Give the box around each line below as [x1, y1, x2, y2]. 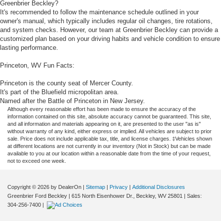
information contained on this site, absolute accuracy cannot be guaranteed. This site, [7, 113, 211, 120]
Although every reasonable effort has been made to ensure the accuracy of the [7, 106, 196, 112]
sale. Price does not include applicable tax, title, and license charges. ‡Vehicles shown [7, 136, 212, 142]
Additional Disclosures [132, 184, 185, 190]
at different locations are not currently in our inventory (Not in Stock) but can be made [7, 143, 211, 149]
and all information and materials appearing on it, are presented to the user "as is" [7, 121, 201, 127]
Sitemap [86, 184, 105, 190]
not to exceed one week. [7, 158, 66, 164]
